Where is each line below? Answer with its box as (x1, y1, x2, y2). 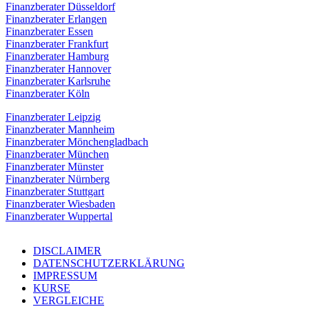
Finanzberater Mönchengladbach (6, 135, 148, 148)
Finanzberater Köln (6, 87, 90, 99)
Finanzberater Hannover (6, 62, 111, 74)
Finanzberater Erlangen (6, 12, 107, 25)
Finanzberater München (6, 148, 109, 160)
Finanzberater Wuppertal (6, 210, 112, 222)
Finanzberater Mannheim (6, 123, 114, 135)
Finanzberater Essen (6, 25, 93, 37)
